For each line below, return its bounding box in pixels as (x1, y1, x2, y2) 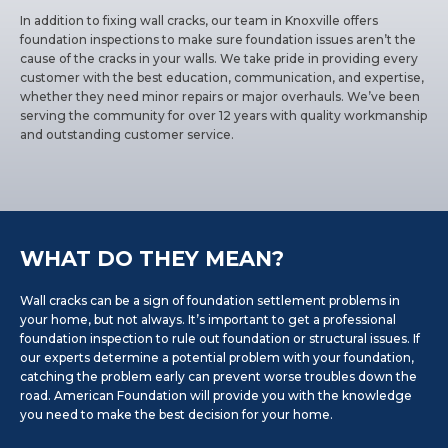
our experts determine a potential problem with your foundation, (20, 350, 415, 365)
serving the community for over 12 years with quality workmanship (20, 108, 428, 123)
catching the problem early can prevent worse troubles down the (20, 369, 418, 384)
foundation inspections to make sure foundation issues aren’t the (20, 32, 417, 47)
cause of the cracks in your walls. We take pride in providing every (20, 51, 419, 66)
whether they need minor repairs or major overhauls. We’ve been (20, 89, 421, 104)
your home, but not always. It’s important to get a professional (20, 312, 397, 327)
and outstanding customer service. (20, 127, 238, 142)
